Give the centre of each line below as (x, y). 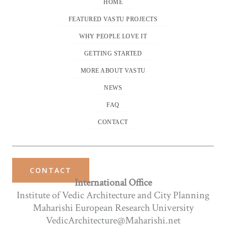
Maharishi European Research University (113, 208)
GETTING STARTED (113, 54)
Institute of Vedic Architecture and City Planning (113, 195)
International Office (113, 183)
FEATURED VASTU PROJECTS (113, 19)
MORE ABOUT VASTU (113, 71)
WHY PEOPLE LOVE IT (113, 37)
